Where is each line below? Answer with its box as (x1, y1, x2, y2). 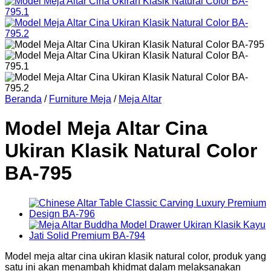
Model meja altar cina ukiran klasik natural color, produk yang (5, 250, 266, 261)
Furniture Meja (49, 94, 111, 104)
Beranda (5, 94, 42, 104)
